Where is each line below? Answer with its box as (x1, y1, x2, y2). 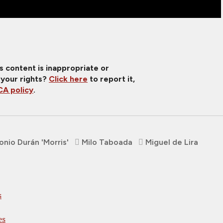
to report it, (88, 74, 135, 84)
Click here (49, 74, 88, 84)
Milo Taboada (82, 137, 132, 147)
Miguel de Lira (145, 137, 198, 147)
